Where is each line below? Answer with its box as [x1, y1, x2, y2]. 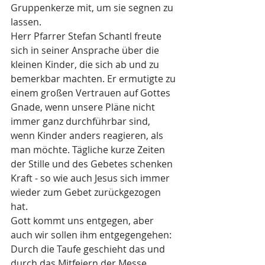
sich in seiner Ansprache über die [11, 44, 161, 57]
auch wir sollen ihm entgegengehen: [11, 228, 174, 242]
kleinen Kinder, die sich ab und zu [11, 58, 161, 72]
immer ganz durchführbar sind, [11, 115, 153, 128]
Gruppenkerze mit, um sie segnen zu [11, 1, 176, 15]
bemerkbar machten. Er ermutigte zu [11, 72, 178, 86]
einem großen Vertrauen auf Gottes [11, 86, 173, 100]
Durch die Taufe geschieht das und [11, 243, 167, 256]
